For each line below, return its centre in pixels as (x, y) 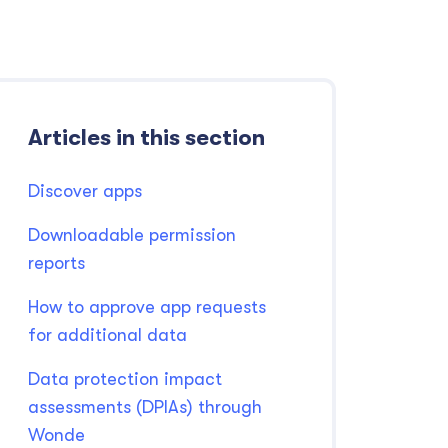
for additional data (107, 335)
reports (56, 263)
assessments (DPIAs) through (145, 407)
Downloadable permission (132, 235)
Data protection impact (125, 379)
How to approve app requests (147, 307)
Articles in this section (146, 137)
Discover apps (85, 191)
